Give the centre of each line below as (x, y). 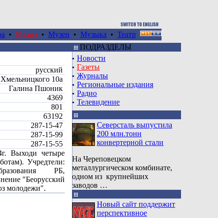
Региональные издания (115, 84)
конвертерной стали (130, 142)
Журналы (92, 76)
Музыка (93, 34)
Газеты (88, 67)
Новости (91, 58)
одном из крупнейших (110, 176)
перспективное (122, 213)
